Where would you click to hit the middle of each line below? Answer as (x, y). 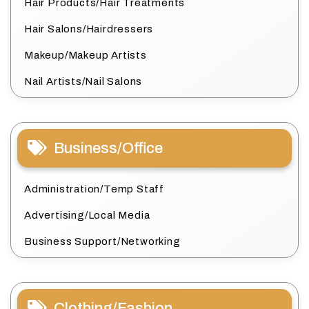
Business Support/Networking (102, 241)
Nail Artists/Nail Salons (83, 81)
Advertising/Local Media (87, 215)
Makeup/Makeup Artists (86, 55)
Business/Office (108, 148)
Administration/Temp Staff (94, 189)
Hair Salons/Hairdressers (89, 29)
